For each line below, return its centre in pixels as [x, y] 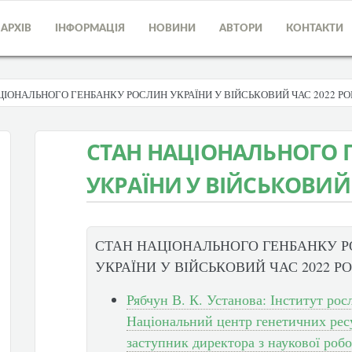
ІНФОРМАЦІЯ [90, 29]
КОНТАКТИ [315, 29]
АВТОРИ [241, 29]
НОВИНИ [172, 29]
